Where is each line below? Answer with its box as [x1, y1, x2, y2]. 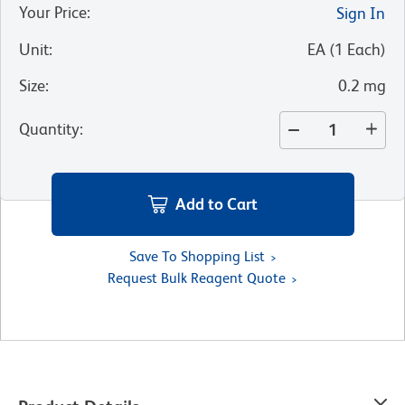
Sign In [336, 3, 385, 23]
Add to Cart [175, 194, 258, 214]
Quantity [19, 118, 80, 138]
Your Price [19, 2, 87, 22]
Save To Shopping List [128, 248, 265, 266]
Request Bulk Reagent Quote [108, 269, 286, 287]
